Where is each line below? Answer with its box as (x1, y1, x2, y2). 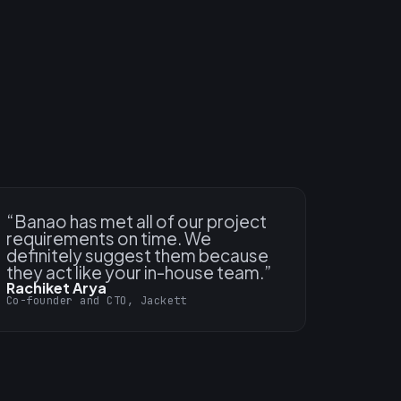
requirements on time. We (6, 227, 211, 250)
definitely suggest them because (6, 244, 269, 267)
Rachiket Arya (6, 278, 107, 298)
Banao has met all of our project (14, 210, 267, 233)
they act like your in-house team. (6, 261, 264, 284)
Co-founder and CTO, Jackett (6, 294, 187, 309)
